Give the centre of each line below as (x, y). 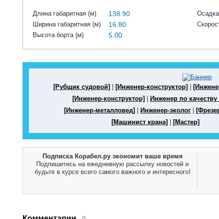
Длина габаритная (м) (65, 13)
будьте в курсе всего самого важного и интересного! (112, 172)
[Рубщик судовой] (82, 87)
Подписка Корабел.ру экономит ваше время (112, 156)
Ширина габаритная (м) (67, 24)
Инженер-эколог (165, 110)
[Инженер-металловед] (99, 110)
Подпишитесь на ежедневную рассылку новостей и (112, 164)
